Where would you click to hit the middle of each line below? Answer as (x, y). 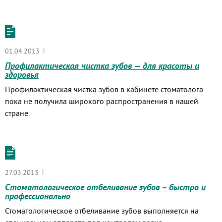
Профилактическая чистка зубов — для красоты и (102, 66)
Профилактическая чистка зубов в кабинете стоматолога (104, 89)
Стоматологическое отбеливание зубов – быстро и (105, 187)
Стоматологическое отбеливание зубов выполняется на (102, 211)
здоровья (22, 75)
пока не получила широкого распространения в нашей (102, 101)
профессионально (38, 196)
